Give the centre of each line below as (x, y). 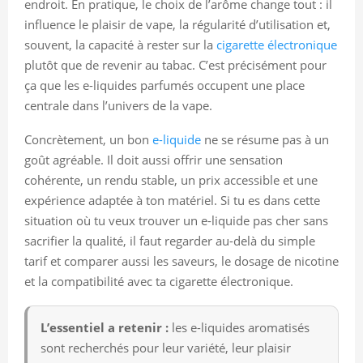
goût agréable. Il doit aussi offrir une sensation (154, 159)
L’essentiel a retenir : (105, 327)
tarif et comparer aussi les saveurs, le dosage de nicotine (181, 261)
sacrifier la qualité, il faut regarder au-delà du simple (170, 240)
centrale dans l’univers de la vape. (118, 105)
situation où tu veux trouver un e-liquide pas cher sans (176, 220)
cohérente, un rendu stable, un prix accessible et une (171, 179)
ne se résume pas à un (265, 139)
